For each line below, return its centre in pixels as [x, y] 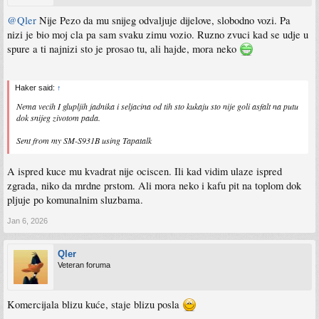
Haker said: [36, 88]
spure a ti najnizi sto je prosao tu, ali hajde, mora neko [123, 48]
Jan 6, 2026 [27, 220]
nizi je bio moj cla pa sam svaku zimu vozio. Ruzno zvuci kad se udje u [158, 34]
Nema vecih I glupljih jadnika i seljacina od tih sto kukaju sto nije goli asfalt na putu [157, 106]
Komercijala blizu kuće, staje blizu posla [95, 304]
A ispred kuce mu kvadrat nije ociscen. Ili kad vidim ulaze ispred [145, 171]
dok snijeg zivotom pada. [58, 118]
